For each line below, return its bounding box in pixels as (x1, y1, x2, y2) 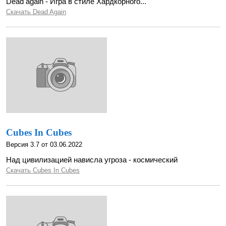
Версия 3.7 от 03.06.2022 (6, 141, 82, 148)
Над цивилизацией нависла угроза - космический (6, 155, 178, 164)
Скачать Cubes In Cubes (6, 166, 80, 174)
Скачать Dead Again (6, 8, 66, 16)
